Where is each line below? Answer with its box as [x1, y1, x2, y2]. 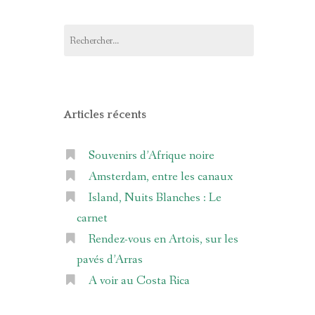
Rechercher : [63, 25, 110, 37]
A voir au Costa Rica [88, 273, 190, 289]
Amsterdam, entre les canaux [88, 169, 233, 185]
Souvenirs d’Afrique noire [88, 148, 214, 164]
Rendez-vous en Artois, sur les [88, 231, 238, 247]
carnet [76, 210, 108, 226]
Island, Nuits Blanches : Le [88, 190, 221, 206]
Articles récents [63, 108, 146, 121]
